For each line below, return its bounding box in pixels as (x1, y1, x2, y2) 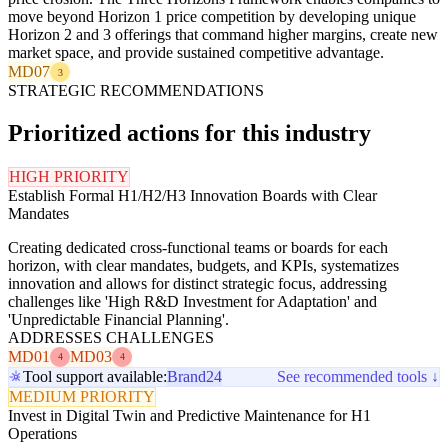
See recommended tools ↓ (277, 367, 439, 385)
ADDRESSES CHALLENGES (8, 328, 214, 346)
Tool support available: (23, 367, 167, 385)
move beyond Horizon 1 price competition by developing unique (8, 8, 416, 26)
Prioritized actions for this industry (8, 120, 371, 146)
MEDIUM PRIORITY (9, 387, 155, 405)
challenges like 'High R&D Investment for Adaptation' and (8, 292, 377, 310)
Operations (8, 424, 77, 442)
